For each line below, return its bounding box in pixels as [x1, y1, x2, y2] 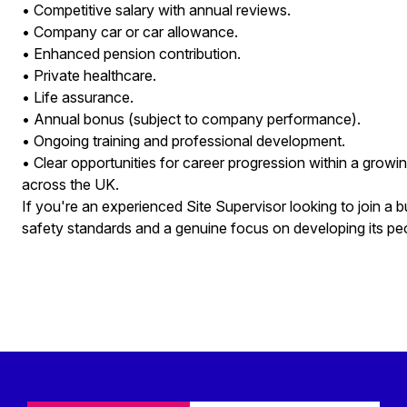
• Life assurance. [21, 88, 134, 106]
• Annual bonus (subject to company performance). [21, 110, 361, 128]
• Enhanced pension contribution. [21, 45, 241, 63]
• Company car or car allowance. [21, 23, 238, 41]
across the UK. [21, 175, 119, 194]
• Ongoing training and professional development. [21, 132, 345, 150]
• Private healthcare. [21, 66, 156, 84]
